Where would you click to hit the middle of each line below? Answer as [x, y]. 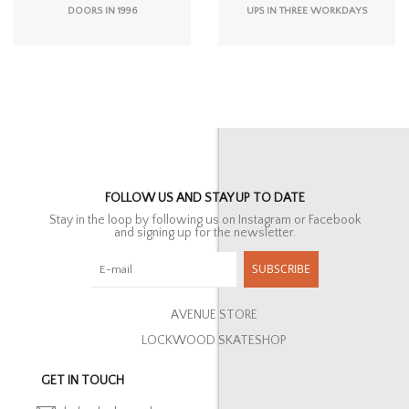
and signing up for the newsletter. [204, 232]
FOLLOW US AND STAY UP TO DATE [204, 198]
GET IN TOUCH [83, 380]
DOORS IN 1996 [102, 11]
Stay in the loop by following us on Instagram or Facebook [204, 220]
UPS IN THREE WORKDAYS [307, 11]
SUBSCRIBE [281, 268]
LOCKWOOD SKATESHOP [214, 340]
